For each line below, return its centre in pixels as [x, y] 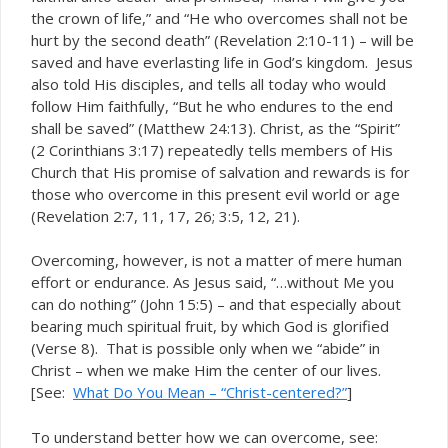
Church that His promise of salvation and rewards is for [220, 171]
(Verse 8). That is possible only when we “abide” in [205, 348]
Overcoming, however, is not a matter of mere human [216, 260]
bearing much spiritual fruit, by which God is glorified [210, 326]
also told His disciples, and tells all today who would [208, 83]
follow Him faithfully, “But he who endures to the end [212, 105]
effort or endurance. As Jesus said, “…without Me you [212, 282]
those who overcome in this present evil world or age [215, 193]
